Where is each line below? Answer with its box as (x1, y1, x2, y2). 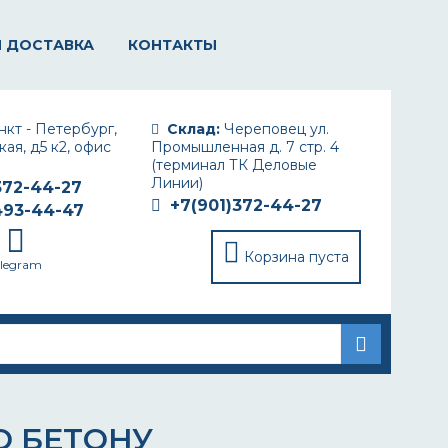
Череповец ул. (220, 120, 329, 138)
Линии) (151, 174, 203, 192)
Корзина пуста (244, 248, 349, 266)
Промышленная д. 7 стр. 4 (151, 138, 339, 156)
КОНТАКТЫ (128, 36, 217, 54)
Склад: (167, 120, 220, 138)
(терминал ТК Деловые (151, 156, 317, 174)
